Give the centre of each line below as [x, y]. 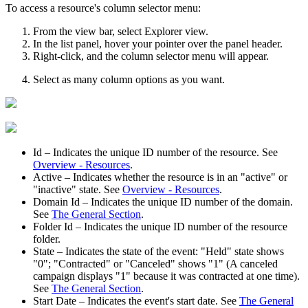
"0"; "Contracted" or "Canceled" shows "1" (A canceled [155, 263]
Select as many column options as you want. [129, 79]
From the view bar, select [89, 31]
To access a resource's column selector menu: [103, 8]
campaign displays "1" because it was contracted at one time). [166, 276]
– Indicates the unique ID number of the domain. [186, 201]
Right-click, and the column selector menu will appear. [151, 56]
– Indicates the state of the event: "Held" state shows [169, 251]
